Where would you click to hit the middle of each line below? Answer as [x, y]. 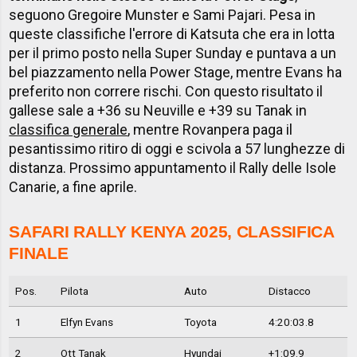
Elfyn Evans [86, 322]
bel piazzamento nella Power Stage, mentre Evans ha [176, 73]
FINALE [39, 253]
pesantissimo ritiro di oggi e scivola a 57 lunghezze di [177, 149]
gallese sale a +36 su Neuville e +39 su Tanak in [158, 111]
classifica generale [69, 130]
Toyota [200, 322]
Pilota [74, 291]
